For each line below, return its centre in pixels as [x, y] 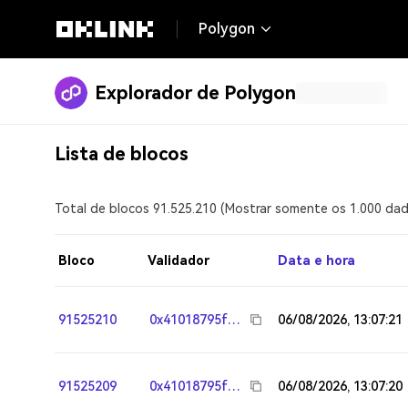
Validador [178, 260]
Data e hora [316, 260]
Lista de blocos [122, 154]
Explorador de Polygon [195, 93]
